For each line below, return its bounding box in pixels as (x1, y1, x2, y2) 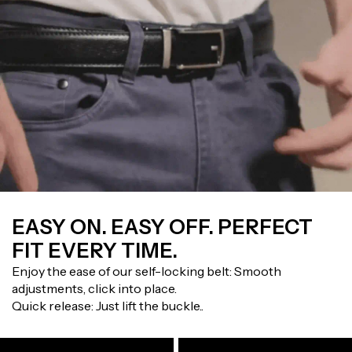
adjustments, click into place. (12, 280, 177, 297)
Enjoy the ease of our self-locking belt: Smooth (12, 263, 281, 280)
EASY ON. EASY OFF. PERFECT (12, 214, 313, 240)
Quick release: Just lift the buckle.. (12, 298, 203, 314)
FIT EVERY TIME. (12, 238, 178, 264)
